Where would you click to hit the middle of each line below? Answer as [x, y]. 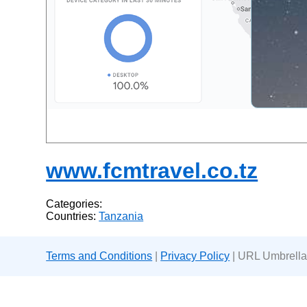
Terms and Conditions [99, 256]
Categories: [74, 204]
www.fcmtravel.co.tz [152, 170]
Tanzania [121, 217]
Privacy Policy [195, 256]
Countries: [73, 217]
